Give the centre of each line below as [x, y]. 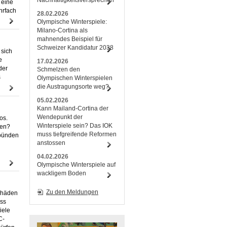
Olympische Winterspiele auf [76, 165]
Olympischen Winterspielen [75, 78]
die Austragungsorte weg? [73, 87]
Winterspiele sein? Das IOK [75, 126]
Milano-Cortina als [62, 30]
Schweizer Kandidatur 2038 [75, 48]
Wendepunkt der [60, 117]
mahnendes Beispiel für [70, 39]
